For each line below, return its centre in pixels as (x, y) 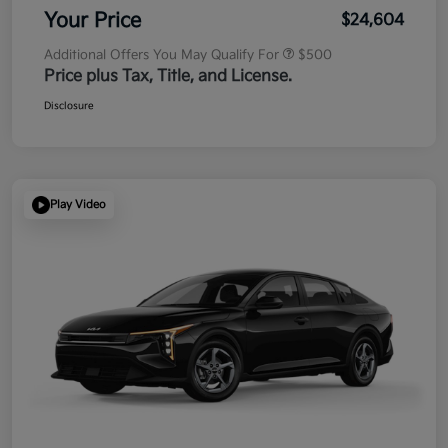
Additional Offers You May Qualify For (161, 54)
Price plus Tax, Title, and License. (168, 76)
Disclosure (69, 105)
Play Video (78, 205)
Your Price (92, 20)
